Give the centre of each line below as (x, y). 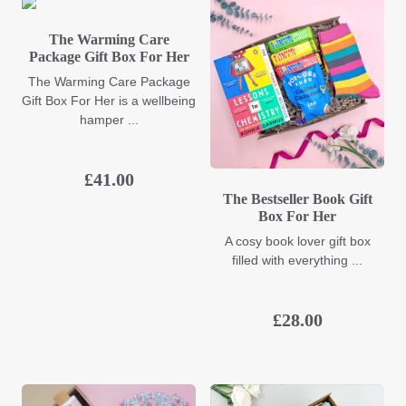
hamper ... (109, 120)
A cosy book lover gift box (297, 242)
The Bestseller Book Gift (297, 199)
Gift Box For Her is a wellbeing (109, 101)
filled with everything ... (297, 261)
